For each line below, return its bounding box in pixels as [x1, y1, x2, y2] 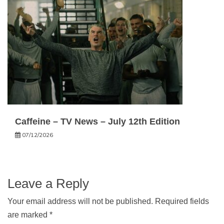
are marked [7, 210, 49, 219]
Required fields [155, 197, 209, 205]
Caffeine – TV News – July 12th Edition [15, 116, 180, 126]
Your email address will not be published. [7, 197, 153, 205]
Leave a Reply [7, 176, 89, 191]
